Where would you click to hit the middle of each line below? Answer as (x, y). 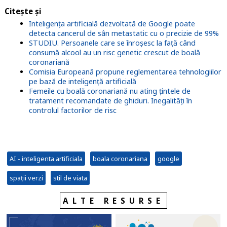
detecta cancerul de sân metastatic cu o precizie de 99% (124, 33)
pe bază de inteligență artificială (82, 82)
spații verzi (26, 178)
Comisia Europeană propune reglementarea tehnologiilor (125, 72)
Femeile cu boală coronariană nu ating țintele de (109, 91)
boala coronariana (120, 159)
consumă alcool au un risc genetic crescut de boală (114, 53)
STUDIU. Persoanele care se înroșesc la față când (112, 43)
